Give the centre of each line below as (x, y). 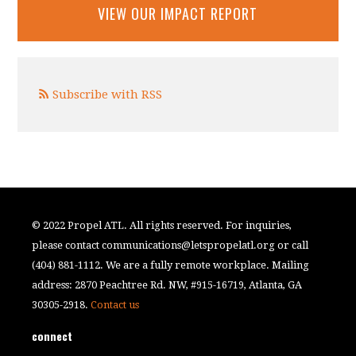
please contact (67, 245)
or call (292, 245)
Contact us (115, 304)
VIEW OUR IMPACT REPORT (178, 13)
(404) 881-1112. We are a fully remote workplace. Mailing (171, 265)
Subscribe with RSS (108, 94)
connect (52, 335)
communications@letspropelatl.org (189, 245)
